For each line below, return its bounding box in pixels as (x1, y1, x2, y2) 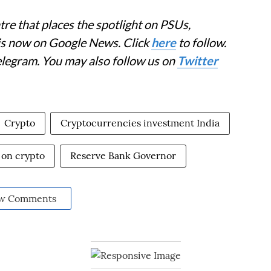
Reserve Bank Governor (70, 149, 176, 162)
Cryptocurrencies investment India (60, 117, 220, 129)
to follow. (176, 35, 226, 50)
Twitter (177, 53, 218, 68)
